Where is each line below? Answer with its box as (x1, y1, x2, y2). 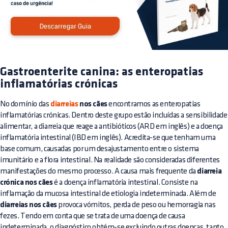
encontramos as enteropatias (107, 100, 201, 108)
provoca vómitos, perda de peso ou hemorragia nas (56, 201, 216, 209)
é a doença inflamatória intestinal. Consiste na (52, 179, 198, 187)
